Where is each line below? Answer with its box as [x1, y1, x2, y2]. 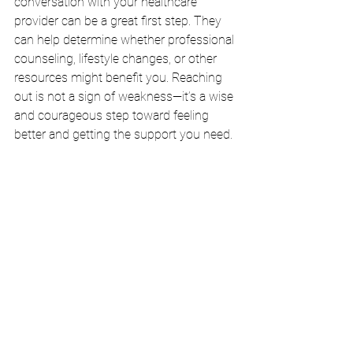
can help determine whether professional [14, 32, 237, 47]
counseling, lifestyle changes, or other [14, 50, 220, 66]
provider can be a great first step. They [14, 13, 225, 28]
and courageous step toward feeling [14, 107, 212, 123]
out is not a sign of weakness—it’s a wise [14, 88, 236, 104]
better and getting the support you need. [14, 126, 232, 142]
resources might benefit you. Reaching [14, 69, 225, 85]
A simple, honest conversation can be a [32, 328, 220, 341]
